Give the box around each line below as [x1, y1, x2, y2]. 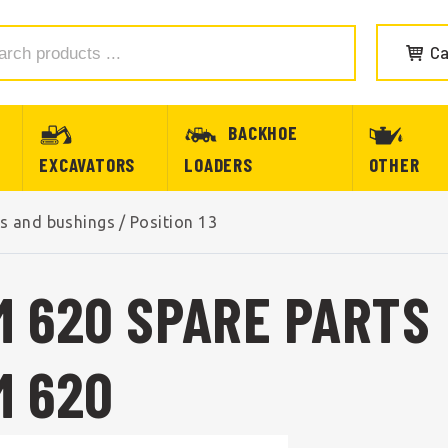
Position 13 [129, 212, 218, 231]
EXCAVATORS [39, 152, 136, 176]
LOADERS [184, 152, 253, 176]
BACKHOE [228, 120, 298, 144]
